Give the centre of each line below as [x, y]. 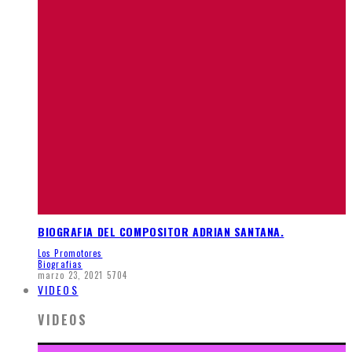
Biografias [60, 264]
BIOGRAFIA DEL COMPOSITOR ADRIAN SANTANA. [161, 231]
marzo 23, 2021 [71, 275]
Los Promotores [70, 253]
